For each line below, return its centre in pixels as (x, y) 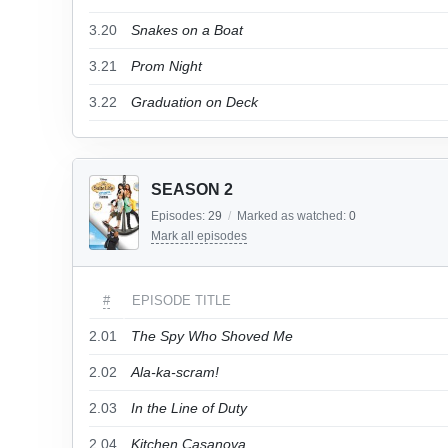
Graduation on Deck (194, 102)
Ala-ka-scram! (175, 372)
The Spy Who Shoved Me (212, 336)
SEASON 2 (192, 189)
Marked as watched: (293, 216)
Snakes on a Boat (187, 30)
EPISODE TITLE (181, 300)
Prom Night (166, 66)
